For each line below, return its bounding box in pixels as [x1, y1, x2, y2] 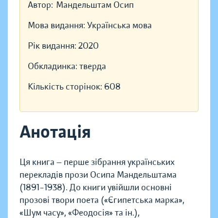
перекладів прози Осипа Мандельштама [19, 169, 177, 181]
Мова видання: [28, 20, 87, 31]
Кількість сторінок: [28, 81, 104, 92]
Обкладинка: [28, 61, 79, 72]
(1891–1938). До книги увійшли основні [19, 182, 172, 193]
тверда [79, 61, 106, 72]
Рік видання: [28, 40, 78, 52]
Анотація [19, 121, 91, 143]
